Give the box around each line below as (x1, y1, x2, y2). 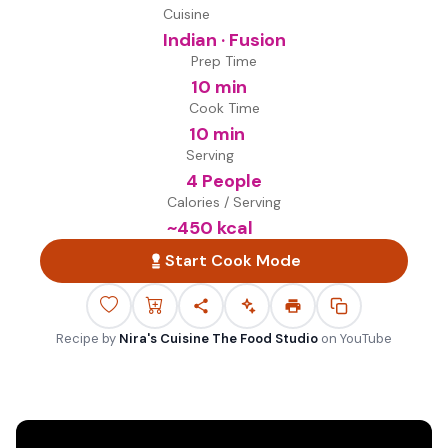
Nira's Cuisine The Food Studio (119, 330, 318, 347)
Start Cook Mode (165, 250, 301, 271)
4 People (186, 169, 262, 193)
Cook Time (188, 99, 260, 117)
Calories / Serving (167, 193, 281, 211)
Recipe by (56, 330, 116, 347)
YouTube (340, 330, 392, 347)
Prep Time (191, 52, 257, 70)
